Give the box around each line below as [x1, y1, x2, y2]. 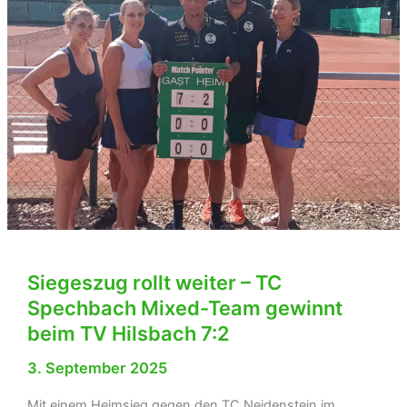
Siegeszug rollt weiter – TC [26, 271, 282, 295]
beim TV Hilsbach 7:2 [26, 322, 230, 346]
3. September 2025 [26, 359, 167, 378]
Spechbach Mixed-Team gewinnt [26, 296, 342, 321]
